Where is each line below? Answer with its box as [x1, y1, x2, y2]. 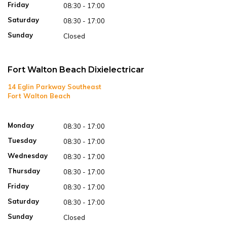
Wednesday [8, 152, 48, 160]
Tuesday [8, 136, 36, 145]
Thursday [8, 167, 40, 175]
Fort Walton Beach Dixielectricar [8, 65, 144, 75]
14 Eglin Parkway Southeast [8, 83, 101, 91]
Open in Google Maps [8, 101, 75, 109]
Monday [8, 121, 34, 130]
